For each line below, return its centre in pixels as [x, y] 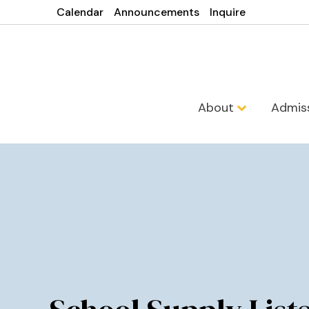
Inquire [228, 12]
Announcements [157, 12]
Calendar [80, 12]
